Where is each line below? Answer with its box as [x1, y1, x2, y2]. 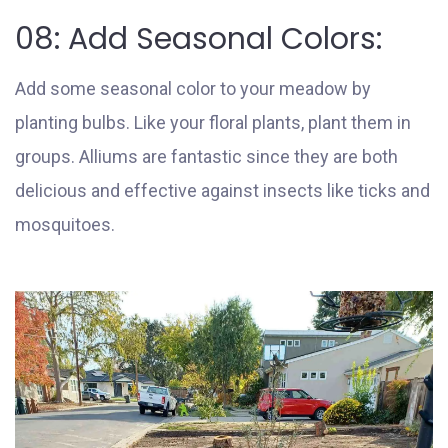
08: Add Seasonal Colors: [15, 17, 382, 60]
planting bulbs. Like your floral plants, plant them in [15, 111, 411, 133]
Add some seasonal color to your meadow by [15, 77, 371, 99]
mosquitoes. [15, 213, 115, 235]
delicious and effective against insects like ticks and [15, 179, 430, 201]
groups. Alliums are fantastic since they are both [15, 145, 398, 167]
